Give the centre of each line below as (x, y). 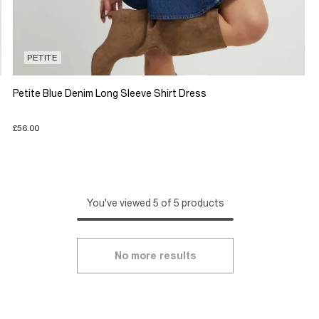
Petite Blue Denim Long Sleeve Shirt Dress (109, 93)
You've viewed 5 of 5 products (155, 203)
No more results (155, 256)
